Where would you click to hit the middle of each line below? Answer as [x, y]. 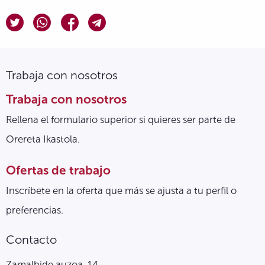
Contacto [31, 239]
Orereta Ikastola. [43, 139]
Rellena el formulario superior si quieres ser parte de [121, 120]
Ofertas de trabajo [58, 170]
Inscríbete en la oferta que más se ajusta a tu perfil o [121, 190]
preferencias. [36, 210]
